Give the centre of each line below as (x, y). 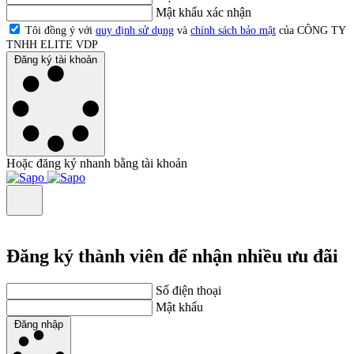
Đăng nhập (39, 325)
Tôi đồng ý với (60, 31)
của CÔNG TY (311, 31)
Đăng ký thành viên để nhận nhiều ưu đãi (172, 256)
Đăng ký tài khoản (56, 60)
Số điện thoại (188, 291)
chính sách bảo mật (233, 31)
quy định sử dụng (135, 31)
